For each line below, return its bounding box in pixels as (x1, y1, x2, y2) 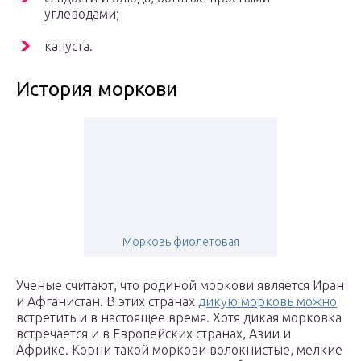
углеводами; (44, 6, 119, 22)
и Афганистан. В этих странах (16, 294, 198, 309)
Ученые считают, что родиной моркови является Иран (16, 278, 344, 293)
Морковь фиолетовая (122, 235, 239, 249)
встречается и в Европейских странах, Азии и (16, 326, 291, 342)
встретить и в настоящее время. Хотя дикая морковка (16, 310, 342, 326)
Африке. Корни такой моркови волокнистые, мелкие (16, 342, 342, 358)
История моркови (16, 78, 177, 101)
